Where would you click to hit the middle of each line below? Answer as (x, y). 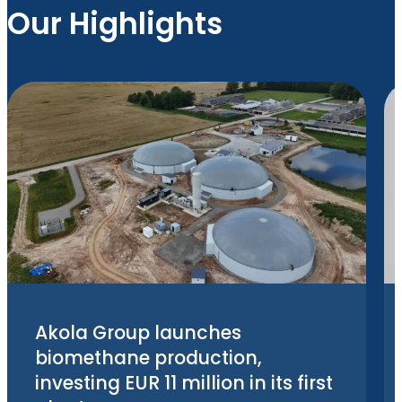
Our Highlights (115, 24)
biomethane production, (148, 358)
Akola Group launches (138, 333)
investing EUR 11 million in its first (184, 383)
